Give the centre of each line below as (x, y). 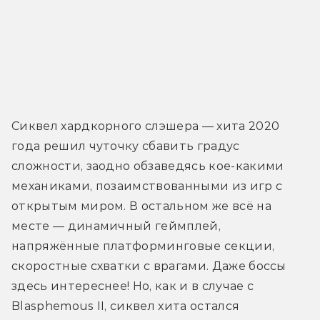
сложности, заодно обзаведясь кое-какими (148, 166)
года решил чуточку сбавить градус (126, 146)
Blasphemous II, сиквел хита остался (126, 306)
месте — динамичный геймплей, (116, 226)
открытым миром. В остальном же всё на (141, 206)
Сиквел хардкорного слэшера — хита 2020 (146, 126)
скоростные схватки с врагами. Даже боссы (149, 266)
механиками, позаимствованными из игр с (147, 186)
